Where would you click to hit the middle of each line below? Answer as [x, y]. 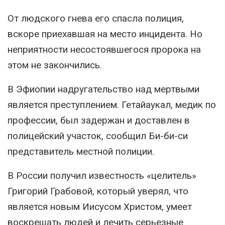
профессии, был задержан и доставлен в [99, 121]
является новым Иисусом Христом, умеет [100, 207]
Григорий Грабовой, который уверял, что [98, 191]
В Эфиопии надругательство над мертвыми [103, 89]
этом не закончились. [55, 65]
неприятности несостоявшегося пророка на [104, 50]
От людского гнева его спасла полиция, [96, 19]
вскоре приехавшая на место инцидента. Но [105, 34]
